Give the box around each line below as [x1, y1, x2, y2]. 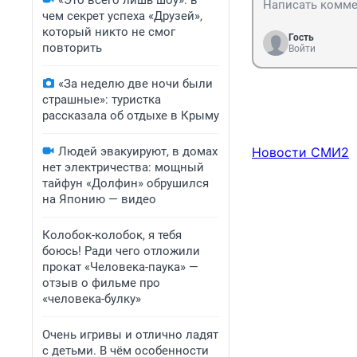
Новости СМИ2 [252, 144, 349, 161]
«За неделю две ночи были [58, 76, 213, 91]
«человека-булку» [42, 292, 141, 306]
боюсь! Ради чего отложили [42, 244, 200, 258]
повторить [42, 41, 102, 55]
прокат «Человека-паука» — [42, 260, 198, 274]
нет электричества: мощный [42, 160, 204, 175]
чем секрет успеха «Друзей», [42, 9, 202, 23]
